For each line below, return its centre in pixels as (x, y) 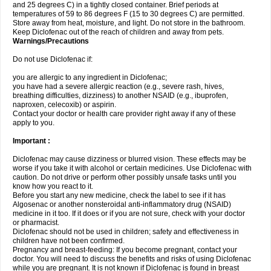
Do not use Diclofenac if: (53, 59)
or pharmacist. (36, 223)
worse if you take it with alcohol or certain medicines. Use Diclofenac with (132, 168)
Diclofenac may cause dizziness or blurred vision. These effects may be (129, 159)
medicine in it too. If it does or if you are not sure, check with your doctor (129, 214)
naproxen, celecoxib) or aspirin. (64, 105)
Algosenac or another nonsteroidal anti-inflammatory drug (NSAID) (122, 204)
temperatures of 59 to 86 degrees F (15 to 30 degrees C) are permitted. (129, 14)
